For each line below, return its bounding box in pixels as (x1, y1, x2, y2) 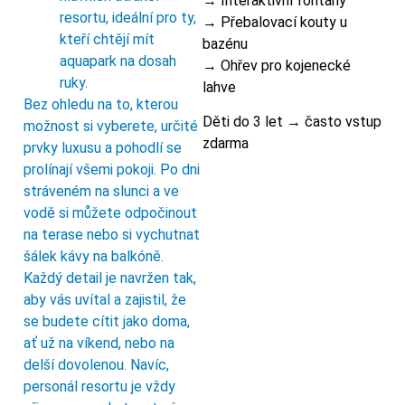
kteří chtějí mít (60, 31, 155, 49)
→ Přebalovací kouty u (202, 13, 347, 31)
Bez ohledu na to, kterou (24, 96, 178, 114)
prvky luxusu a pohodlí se (24, 139, 182, 157)
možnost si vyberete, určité (24, 118, 198, 136)
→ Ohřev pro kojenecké (202, 56, 351, 74)
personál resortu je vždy (24, 378, 175, 396)
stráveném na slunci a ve (24, 183, 179, 201)
